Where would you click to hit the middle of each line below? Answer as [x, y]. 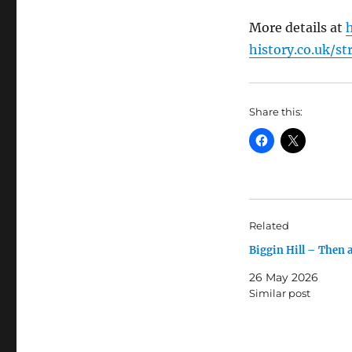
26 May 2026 [283, 278]
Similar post [279, 293]
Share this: [275, 112]
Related [269, 226]
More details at [297, 28]
